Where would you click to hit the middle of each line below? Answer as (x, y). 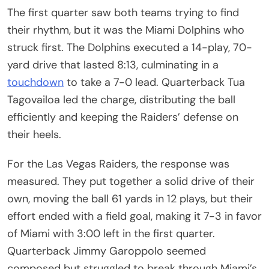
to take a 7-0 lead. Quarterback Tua (154, 82)
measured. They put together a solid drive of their (131, 181)
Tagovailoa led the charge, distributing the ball (121, 99)
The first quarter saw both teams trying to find (123, 12)
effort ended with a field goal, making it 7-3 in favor (134, 216)
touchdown (35, 82)
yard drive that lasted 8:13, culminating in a (113, 65)
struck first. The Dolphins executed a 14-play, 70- (130, 47)
